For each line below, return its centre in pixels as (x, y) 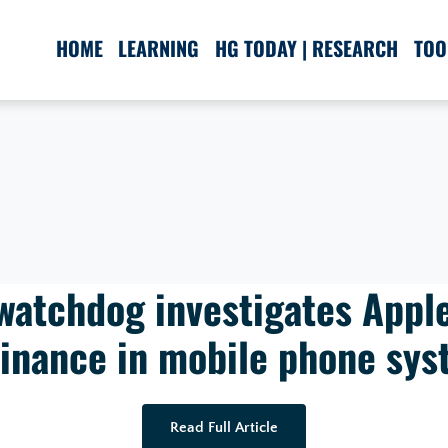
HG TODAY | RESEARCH (307, 48)
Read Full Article (224, 427)
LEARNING (159, 48)
